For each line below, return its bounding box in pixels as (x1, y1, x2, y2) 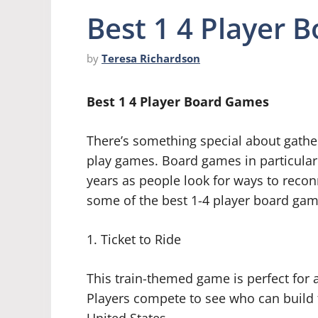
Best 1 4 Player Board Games (87, 93, 269, 111)
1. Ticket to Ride (87, 231, 181, 248)
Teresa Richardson (102, 51, 200, 66)
